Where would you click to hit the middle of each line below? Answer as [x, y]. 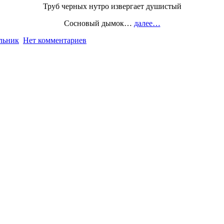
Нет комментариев [55, 40]
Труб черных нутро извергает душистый [112, 6]
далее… [147, 23]
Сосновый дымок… [99, 23]
